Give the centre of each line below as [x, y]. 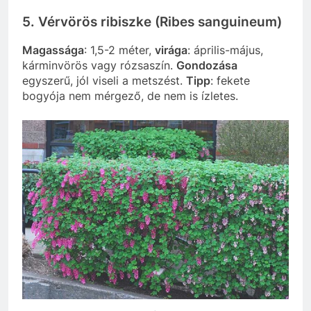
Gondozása [207, 66]
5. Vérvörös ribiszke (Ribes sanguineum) [152, 22]
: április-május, [225, 50]
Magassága [53, 50]
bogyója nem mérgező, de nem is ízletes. [130, 96]
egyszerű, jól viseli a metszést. [104, 81]
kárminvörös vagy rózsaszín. [99, 66]
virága [171, 50]
